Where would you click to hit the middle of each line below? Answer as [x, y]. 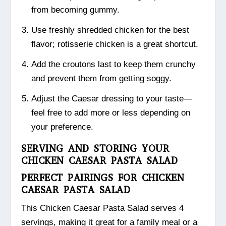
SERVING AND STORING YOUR [95, 148]
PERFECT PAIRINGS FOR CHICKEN [103, 178]
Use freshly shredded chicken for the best [110, 30]
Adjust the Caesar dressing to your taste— [111, 99]
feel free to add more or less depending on [110, 113]
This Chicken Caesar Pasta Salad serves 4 [103, 208]
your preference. [62, 127]
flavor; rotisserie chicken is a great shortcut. [115, 44]
